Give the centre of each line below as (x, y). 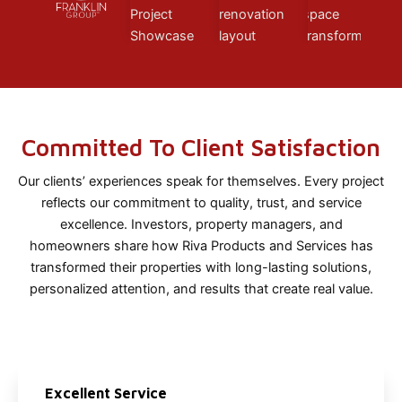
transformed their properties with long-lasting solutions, (201, 268)
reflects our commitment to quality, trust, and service (201, 203)
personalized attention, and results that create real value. (201, 289)
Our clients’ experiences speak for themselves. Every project (201, 182)
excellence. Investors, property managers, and (201, 225)
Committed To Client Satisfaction (201, 148)
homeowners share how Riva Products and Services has (201, 246)
